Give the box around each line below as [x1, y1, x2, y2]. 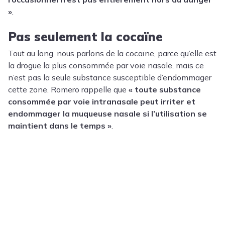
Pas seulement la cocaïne [8, 29, 163, 45]
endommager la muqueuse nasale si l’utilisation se [8, 108, 207, 119]
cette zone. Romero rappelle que [8, 84, 129, 95]
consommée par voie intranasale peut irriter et [8, 96, 195, 107]
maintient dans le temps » [8, 121, 111, 131]
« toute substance [129, 84, 201, 95]
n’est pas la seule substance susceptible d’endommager [8, 72, 211, 83]
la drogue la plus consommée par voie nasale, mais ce [8, 60, 204, 71]
